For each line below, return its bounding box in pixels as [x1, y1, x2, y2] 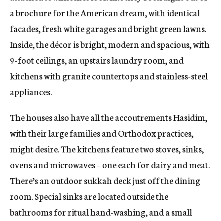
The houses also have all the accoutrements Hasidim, [10, 110, 207, 124]
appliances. [10, 85, 52, 98]
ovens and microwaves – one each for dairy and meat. [10, 158, 210, 171]
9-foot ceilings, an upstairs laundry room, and [10, 53, 184, 67]
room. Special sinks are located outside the [10, 189, 168, 203]
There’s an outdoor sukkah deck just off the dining [10, 174, 200, 187]
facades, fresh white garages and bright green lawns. [10, 22, 206, 35]
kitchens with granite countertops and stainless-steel [10, 69, 208, 82]
